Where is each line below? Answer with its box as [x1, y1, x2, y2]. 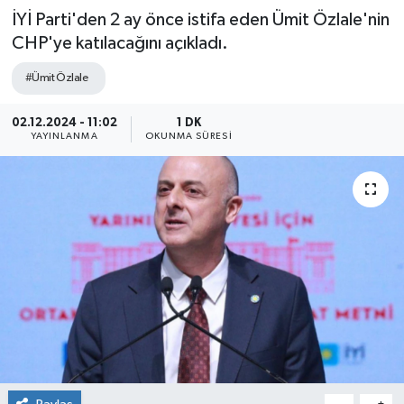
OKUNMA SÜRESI [144, 132, 233, 142]
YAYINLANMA [30, 132, 98, 142]
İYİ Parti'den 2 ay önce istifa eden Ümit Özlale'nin [11, 10, 390, 29]
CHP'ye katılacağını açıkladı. [11, 33, 228, 52]
